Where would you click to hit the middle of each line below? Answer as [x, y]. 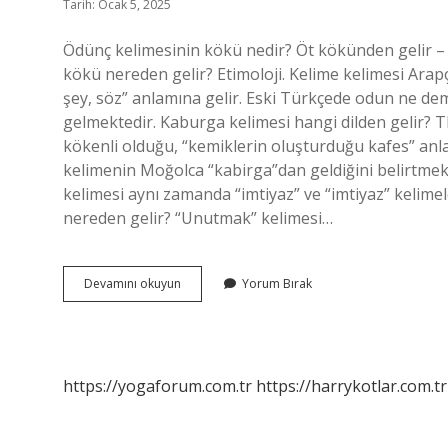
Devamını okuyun [132, 283]
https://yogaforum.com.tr [157, 386]
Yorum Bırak [277, 283]
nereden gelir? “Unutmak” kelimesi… [198, 218]
